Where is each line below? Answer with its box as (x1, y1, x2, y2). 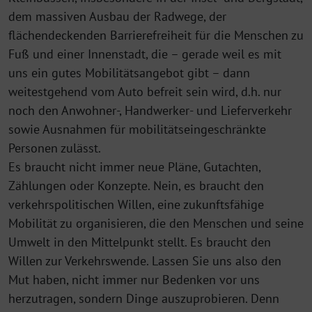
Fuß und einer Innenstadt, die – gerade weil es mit (8, 45, 281, 62)
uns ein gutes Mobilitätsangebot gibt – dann (8, 64, 250, 81)
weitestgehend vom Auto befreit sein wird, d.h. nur (8, 83, 281, 100)
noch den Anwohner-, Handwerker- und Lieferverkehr (8, 102, 292, 118)
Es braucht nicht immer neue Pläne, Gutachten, (8, 158, 260, 175)
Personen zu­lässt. (8, 139, 101, 156)
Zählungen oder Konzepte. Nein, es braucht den (8, 177, 264, 194)
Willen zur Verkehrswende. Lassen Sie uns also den (8, 252, 281, 269)
